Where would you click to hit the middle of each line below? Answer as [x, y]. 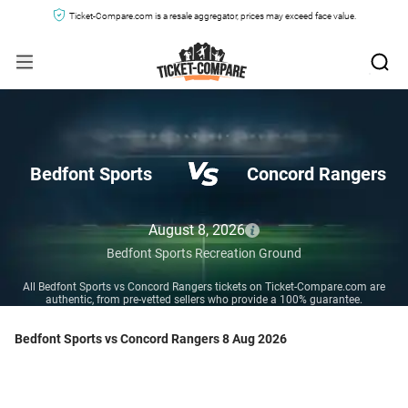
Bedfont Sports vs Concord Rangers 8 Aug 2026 [151, 339]
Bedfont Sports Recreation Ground [204, 253]
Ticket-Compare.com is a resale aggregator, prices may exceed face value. [212, 16]
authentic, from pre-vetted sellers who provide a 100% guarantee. [204, 300]
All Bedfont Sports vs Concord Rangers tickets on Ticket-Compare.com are [204, 287]
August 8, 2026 [197, 230]
